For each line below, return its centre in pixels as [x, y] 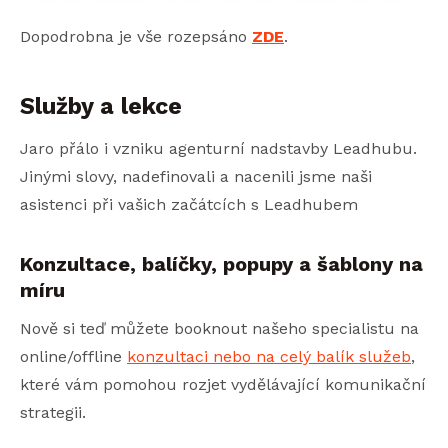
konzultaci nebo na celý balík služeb [269, 356]
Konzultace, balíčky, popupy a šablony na [221, 263]
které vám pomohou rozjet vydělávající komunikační [223, 384]
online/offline [73, 356]
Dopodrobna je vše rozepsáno [136, 36]
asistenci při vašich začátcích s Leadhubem [189, 204]
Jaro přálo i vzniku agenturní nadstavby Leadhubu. [218, 148]
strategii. [53, 412]
